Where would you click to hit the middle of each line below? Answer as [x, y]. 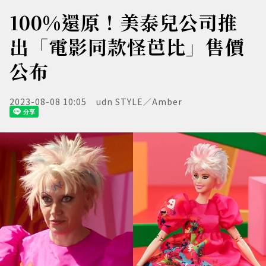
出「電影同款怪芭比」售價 [127, 46]
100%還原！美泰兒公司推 [123, 22]
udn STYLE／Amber [139, 102]
